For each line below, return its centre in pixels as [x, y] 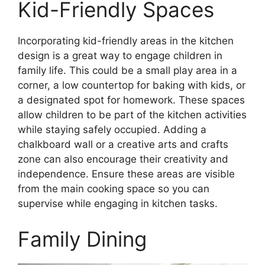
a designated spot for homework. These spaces [131, 100]
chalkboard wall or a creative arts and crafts [123, 145]
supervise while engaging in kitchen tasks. [118, 204]
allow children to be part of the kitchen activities [132, 115]
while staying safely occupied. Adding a [112, 130]
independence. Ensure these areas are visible [126, 174]
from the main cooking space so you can [114, 189]
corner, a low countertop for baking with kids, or [132, 85]
